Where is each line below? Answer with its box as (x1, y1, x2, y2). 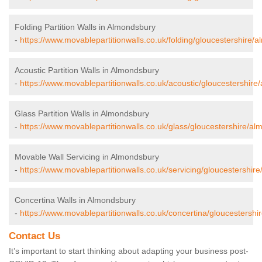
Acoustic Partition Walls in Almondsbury (15, 65, 159, 75)
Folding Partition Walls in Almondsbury (15, 22, 156, 32)
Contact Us (9, 230, 60, 242)
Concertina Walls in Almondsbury (15, 195, 136, 205)
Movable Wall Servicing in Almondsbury (15, 152, 159, 162)
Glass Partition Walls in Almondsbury (15, 109, 149, 119)
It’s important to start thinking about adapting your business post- (9, 246, 249, 256)
